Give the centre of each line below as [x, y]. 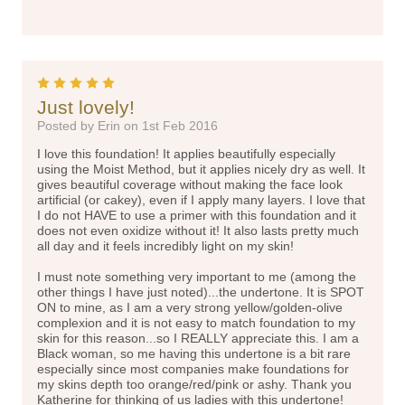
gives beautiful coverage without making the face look [190, 184]
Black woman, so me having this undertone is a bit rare [194, 353]
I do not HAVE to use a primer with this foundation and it [197, 215]
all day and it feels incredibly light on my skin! [165, 245]
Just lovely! [86, 107]
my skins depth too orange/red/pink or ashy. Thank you [194, 384]
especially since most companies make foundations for [193, 368]
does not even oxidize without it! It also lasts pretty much [198, 230]
